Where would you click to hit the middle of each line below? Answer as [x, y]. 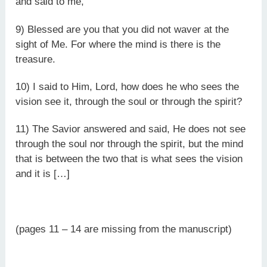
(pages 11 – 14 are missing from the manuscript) [124, 229]
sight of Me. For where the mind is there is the [118, 44]
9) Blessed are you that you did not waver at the [122, 29]
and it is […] [43, 174]
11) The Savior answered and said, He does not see [131, 129]
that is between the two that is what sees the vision [129, 159]
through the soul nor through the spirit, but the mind [130, 144]
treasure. [36, 59]
